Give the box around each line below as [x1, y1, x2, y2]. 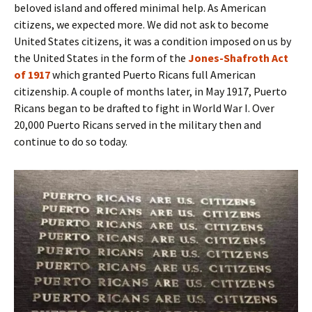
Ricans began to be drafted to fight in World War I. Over [14, 101, 274, 116]
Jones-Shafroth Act [188, 51, 288, 65]
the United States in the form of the [14, 51, 188, 65]
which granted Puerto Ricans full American [52, 68, 256, 82]
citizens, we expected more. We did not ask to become [14, 17, 269, 32]
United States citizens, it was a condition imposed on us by [14, 34, 291, 49]
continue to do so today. [14, 134, 127, 149]
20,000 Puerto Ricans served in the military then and [14, 118, 261, 132]
